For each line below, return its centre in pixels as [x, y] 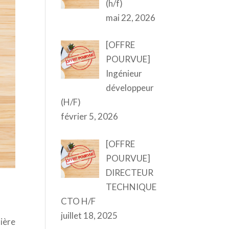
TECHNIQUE [131, 187]
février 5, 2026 [90, 116]
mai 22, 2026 [130, 17]
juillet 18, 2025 [89, 215]
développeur [130, 88]
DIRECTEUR [129, 172]
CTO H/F [78, 201]
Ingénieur [124, 73]
